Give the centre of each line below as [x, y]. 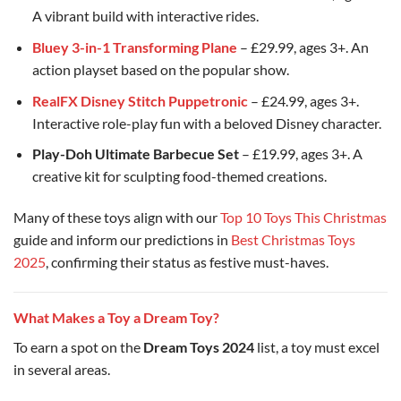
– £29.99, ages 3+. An [303, 47]
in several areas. [62, 369]
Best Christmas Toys [293, 239]
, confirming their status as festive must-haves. [187, 261]
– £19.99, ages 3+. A [300, 154]
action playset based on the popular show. [160, 69]
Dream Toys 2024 [199, 346]
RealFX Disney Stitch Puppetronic [140, 100]
